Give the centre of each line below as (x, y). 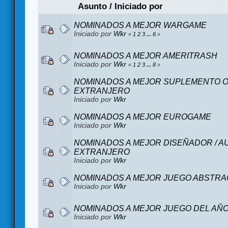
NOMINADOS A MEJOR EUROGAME (142, 117)
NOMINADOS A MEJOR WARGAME (140, 25)
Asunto (92, 6)
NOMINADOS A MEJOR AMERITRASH (146, 55)
